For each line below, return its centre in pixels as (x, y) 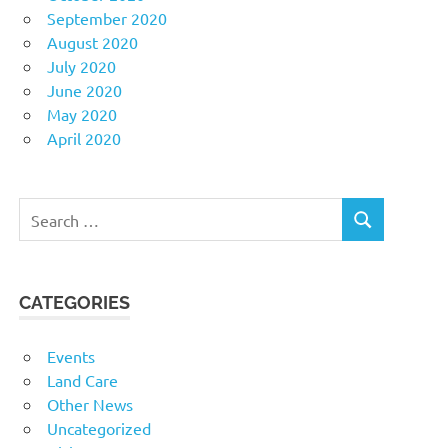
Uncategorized (99, 428)
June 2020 (84, 90)
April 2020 (84, 138)
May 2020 (82, 114)
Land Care (82, 380)
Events (71, 356)
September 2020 (107, 18)
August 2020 (92, 42)
